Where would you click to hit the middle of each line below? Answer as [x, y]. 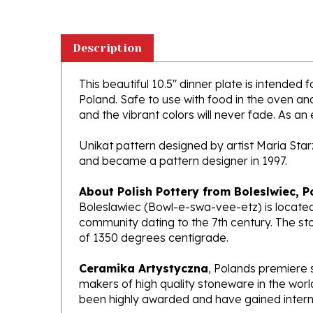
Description [107, 28]
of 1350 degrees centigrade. [154, 217]
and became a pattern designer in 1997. [183, 140]
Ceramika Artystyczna [144, 248]
